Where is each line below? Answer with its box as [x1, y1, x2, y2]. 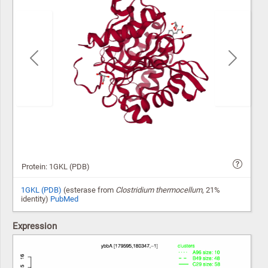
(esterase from [62, 185, 115, 194]
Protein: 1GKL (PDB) [21, 162, 90, 171]
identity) [21, 194, 50, 203]
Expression [13, 220, 57, 232]
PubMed [50, 194, 78, 203]
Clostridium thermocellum [115, 185, 202, 194]
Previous [33, 56, 63, 66]
